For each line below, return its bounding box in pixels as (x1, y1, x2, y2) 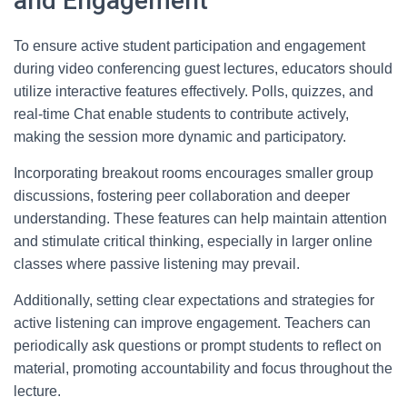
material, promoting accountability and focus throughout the (14, 361, 392, 376)
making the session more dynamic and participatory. (14, 129, 346, 144)
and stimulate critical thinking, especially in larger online (14, 233, 372, 249)
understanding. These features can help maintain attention (14, 211, 387, 226)
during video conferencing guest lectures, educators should (14, 61, 392, 76)
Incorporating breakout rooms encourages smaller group (14, 165, 373, 181)
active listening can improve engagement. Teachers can (14, 315, 371, 331)
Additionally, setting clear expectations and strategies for (14, 293, 374, 308)
